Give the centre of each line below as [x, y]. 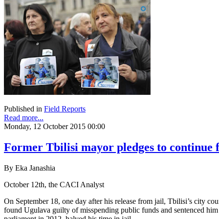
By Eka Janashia [30, 168]
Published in [23, 109]
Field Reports [65, 109]
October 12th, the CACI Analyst [54, 185]
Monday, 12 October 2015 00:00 [55, 127]
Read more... [24, 118]
